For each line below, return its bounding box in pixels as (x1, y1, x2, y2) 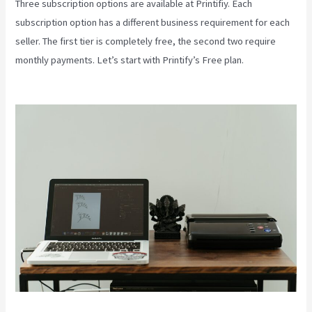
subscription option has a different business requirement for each (15, 15, 290, 29)
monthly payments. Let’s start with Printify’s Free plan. (15, 53, 247, 66)
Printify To (246, 53, 289, 66)
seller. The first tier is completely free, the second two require (15, 34, 276, 47)
